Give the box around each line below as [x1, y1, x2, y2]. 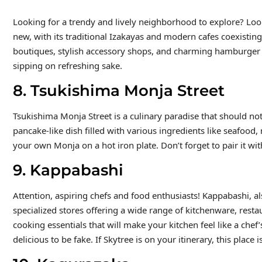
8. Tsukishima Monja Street [12, 81, 225, 100]
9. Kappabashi [12, 160, 123, 180]
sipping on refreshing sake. [12, 59, 122, 71]
